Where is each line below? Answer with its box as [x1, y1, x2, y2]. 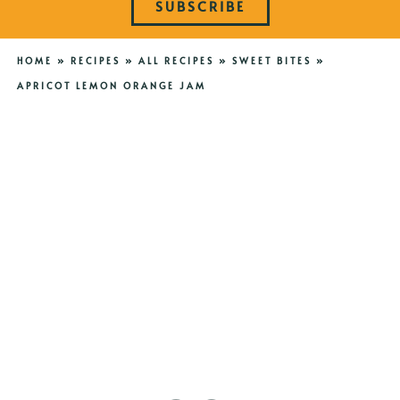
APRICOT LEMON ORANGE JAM [16, 79, 206, 93]
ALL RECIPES [137, 54, 214, 68]
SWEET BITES [231, 54, 312, 68]
